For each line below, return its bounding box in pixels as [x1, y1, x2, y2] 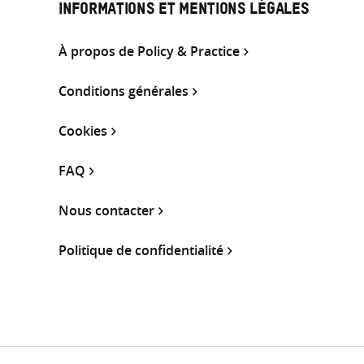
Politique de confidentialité [58, 240, 223, 259]
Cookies [58, 121, 107, 140]
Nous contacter [58, 201, 154, 219]
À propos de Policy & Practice [58, 41, 240, 60]
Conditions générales [58, 81, 188, 100]
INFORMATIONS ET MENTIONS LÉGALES [58, 6, 310, 15]
